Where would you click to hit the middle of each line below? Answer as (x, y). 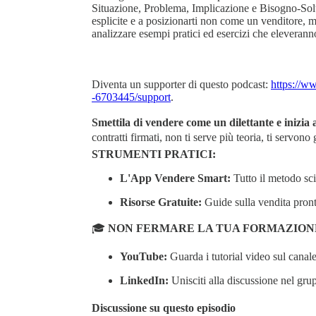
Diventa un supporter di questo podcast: (181, 84)
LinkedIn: (144, 280)
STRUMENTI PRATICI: (154, 154)
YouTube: (144, 256)
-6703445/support (131, 97)
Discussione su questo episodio (164, 308)
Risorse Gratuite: (161, 202)
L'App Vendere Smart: (175, 178)
